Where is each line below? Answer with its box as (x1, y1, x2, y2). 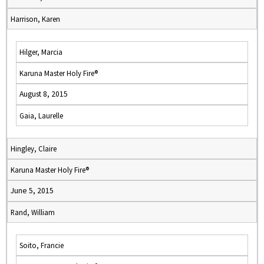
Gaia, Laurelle (19, 111, 63, 120)
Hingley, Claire (11, 144, 57, 153)
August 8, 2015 (19, 89, 68, 99)
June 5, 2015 (11, 186, 54, 196)
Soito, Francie (19, 240, 64, 250)
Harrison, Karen (11, 14, 60, 24)
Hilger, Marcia (19, 47, 62, 57)
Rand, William (11, 207, 55, 217)
